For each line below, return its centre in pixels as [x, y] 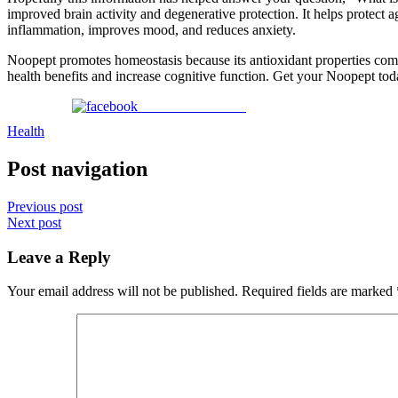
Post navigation [77, 169]
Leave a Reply [59, 257]
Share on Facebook [192, 107]
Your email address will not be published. [123, 291]
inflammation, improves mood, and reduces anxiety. [153, 30]
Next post [34, 222]
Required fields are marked [319, 291]
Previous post [45, 206]
